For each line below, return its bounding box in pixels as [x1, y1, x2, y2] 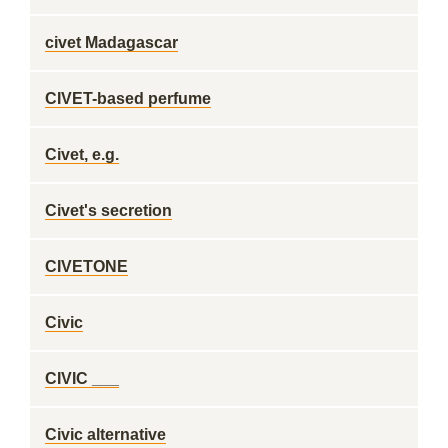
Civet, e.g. [45, 146, 119, 163]
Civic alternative [45, 426, 166, 443]
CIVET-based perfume [45, 90, 211, 107]
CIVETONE [45, 258, 128, 275]
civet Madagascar [45, 34, 178, 51]
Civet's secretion [45, 202, 172, 219]
